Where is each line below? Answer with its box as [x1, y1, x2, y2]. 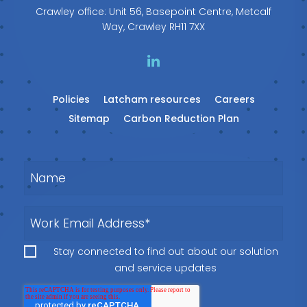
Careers [214, 93, 255, 107]
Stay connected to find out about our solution [53, 245, 278, 259]
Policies [52, 93, 90, 107]
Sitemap [68, 112, 110, 126]
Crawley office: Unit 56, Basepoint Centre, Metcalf [36, 5, 271, 19]
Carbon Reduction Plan [123, 112, 239, 126]
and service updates [114, 260, 217, 275]
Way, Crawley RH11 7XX [102, 20, 205, 34]
